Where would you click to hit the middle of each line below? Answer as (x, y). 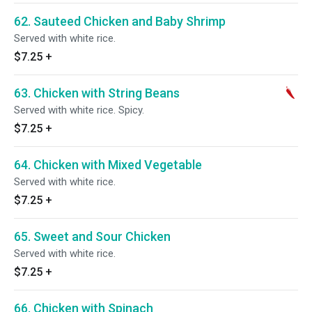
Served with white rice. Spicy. (79, 110)
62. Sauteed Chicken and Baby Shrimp (120, 21)
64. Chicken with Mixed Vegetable (108, 165)
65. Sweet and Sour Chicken (92, 236)
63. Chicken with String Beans (97, 93)
